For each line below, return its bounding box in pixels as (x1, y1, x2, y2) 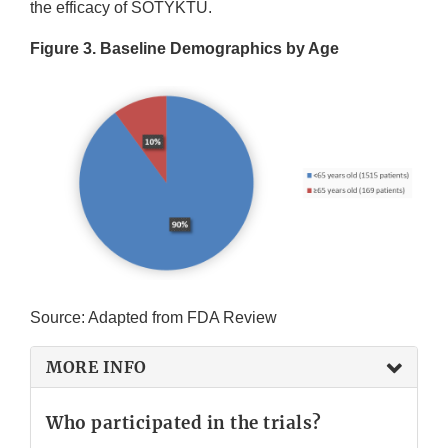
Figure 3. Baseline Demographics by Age (30, 40, 339, 58)
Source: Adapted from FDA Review (30, 309, 277, 327)
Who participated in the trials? (46, 412, 322, 435)
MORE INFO (46, 357, 147, 378)
